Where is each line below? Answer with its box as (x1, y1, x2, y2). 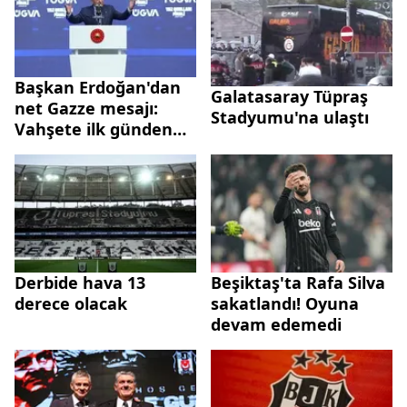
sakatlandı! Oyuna (211, 292, 359, 314)
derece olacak (15, 292, 127, 314)
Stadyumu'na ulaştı (211, 106, 369, 129)
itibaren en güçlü (15, 138, 154, 161)
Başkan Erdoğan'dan (15, 75, 181, 98)
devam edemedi (211, 313, 342, 335)
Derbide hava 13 (15, 271, 145, 293)
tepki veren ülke (15, 159, 148, 182)
